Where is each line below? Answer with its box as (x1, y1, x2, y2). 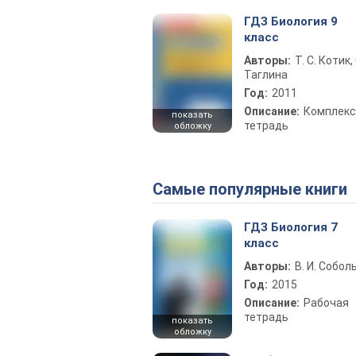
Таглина (244, 68, 288, 81)
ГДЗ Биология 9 (244, 14, 338, 29)
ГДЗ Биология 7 (244, 220, 338, 234)
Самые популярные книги (163, 180, 347, 199)
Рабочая (304, 296, 349, 309)
